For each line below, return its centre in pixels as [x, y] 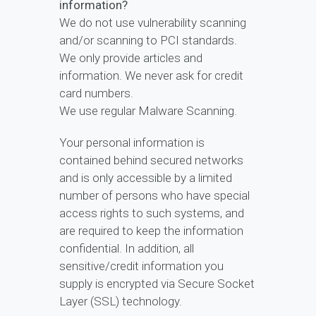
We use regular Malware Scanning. [148, 111]
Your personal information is [132, 143]
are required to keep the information [151, 231]
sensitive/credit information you [141, 266]
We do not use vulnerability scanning [153, 23]
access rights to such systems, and [152, 213]
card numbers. [96, 93]
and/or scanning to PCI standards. [148, 41]
